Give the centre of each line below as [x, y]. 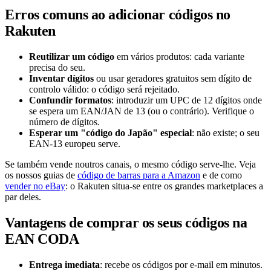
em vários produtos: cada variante [179, 57]
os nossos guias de [41, 175]
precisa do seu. [57, 68]
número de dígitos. [64, 122]
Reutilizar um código [72, 57]
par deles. [23, 197]
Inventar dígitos [61, 79]
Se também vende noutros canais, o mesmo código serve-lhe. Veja [130, 165]
